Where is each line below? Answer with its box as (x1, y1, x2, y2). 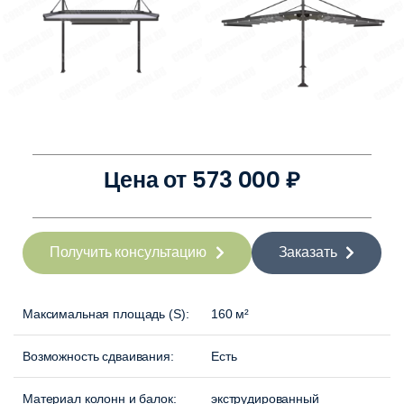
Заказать (278, 244, 337, 261)
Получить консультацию (49, 244, 207, 261)
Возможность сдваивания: (23, 349, 174, 364)
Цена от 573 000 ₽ (104, 164, 300, 197)
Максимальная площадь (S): (23, 307, 189, 322)
